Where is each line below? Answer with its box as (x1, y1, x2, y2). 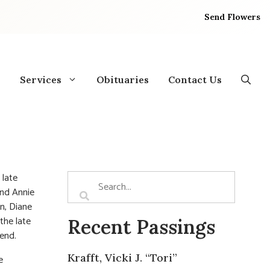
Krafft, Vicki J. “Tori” (67, 250, 177, 265)
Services (20, 73, 61, 86)
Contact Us (168, 73, 222, 86)
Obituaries (96, 73, 149, 86)
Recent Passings (67, 214, 215, 239)
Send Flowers (204, 11, 261, 22)
